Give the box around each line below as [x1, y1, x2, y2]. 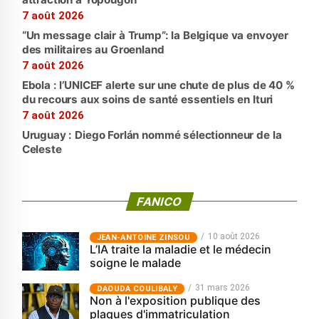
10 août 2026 [207, 231, 260, 242]
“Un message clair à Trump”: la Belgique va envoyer [21, 28, 289, 43]
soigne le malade [89, 256, 181, 271]
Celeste [21, 142, 62, 157]
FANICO [135, 194, 184, 209]
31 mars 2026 [194, 283, 250, 293]
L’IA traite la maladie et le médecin [89, 242, 271, 257]
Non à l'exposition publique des [89, 293, 261, 308]
